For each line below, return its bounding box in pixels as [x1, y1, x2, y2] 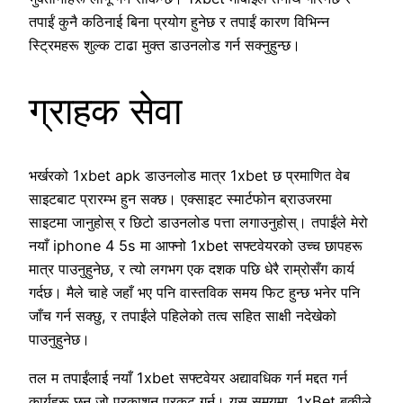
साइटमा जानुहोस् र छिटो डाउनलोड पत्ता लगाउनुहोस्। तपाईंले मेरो [29, 213, 368, 232]
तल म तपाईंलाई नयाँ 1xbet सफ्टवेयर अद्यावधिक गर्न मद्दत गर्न [29, 368, 347, 387]
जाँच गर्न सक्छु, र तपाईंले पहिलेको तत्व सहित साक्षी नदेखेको [29, 307, 336, 326]
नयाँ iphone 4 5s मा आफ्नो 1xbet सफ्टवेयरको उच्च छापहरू [29, 237, 363, 255]
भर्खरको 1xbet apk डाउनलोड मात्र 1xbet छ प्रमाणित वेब [29, 166, 350, 185]
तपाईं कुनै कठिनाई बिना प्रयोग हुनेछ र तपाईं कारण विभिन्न [29, 12, 329, 31]
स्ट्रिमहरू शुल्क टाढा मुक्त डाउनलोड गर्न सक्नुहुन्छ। [29, 35, 300, 54]
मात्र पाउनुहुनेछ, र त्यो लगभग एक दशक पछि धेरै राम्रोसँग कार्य [29, 260, 354, 279]
